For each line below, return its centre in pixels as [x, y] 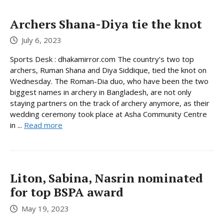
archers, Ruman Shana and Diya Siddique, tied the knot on [108, 70]
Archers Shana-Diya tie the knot [106, 24]
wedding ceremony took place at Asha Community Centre [108, 114]
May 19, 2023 [45, 208]
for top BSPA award [67, 192]
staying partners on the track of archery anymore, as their [110, 103]
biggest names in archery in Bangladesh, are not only [101, 92]
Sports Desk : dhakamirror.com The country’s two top [102, 59]
